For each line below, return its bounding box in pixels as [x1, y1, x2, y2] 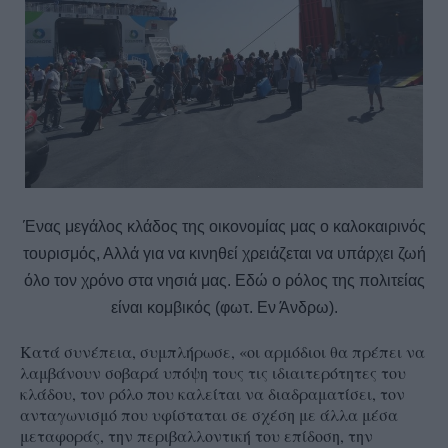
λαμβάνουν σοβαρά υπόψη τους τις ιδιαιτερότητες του [20, 361, 406, 383]
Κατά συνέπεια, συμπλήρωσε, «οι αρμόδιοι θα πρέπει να [20, 340, 425, 362]
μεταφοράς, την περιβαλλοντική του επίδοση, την [20, 424, 373, 446]
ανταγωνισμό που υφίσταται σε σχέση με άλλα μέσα [20, 403, 398, 425]
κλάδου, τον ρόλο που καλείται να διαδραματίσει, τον [20, 382, 405, 404]
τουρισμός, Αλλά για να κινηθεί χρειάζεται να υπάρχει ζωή [22, 244, 426, 262]
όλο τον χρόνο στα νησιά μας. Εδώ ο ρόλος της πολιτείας [23, 271, 425, 289]
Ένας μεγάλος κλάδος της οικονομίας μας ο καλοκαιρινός [22, 217, 426, 235]
